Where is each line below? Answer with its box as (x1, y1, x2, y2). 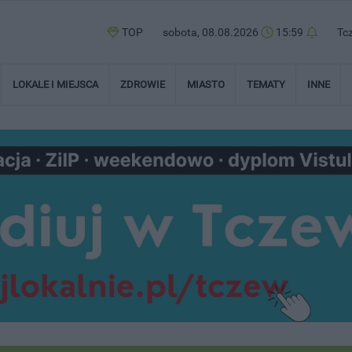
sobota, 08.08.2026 (163, 26, 261, 38)
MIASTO (187, 79, 225, 90)
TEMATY (247, 79, 285, 90)
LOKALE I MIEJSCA (13, 79, 98, 90)
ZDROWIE (120, 79, 165, 90)
